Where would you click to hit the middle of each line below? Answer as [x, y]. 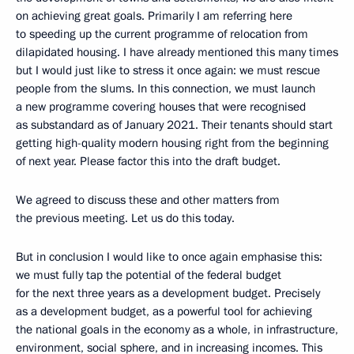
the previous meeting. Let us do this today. [125, 218]
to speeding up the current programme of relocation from [162, 34]
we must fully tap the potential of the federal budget [149, 275]
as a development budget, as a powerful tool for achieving [164, 311]
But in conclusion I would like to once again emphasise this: [169, 257]
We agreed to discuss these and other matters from [148, 200]
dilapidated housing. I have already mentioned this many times [177, 52]
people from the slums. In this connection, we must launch [166, 88]
